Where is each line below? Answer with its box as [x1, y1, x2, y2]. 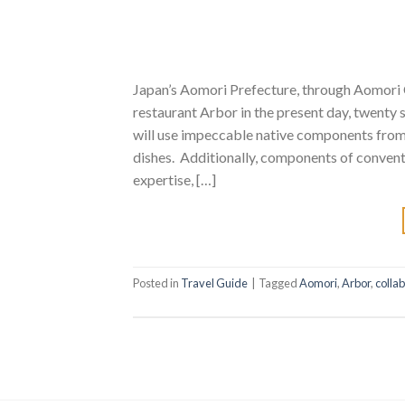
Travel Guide [181, 275, 248, 290]
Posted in [133, 275, 181, 290]
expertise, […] [133, 171, 216, 189]
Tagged [259, 275, 299, 290]
